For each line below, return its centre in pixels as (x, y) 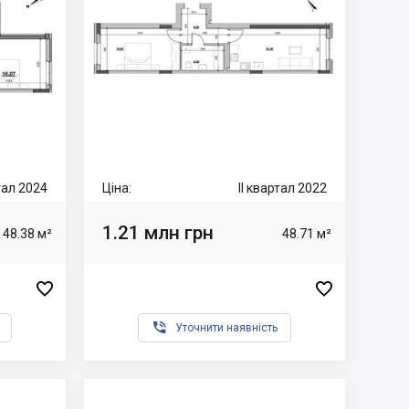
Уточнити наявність (226, 328)
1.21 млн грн (158, 232)
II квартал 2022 (283, 188)
